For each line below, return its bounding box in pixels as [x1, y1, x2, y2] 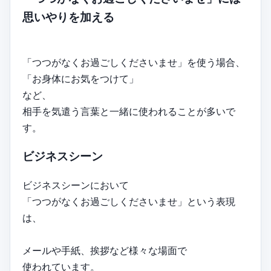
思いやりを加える [22, 10, 114, 24]
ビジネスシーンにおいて [22, 178, 129, 191]
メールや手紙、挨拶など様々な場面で [22, 244, 187, 256]
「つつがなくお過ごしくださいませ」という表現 [22, 195, 235, 207]
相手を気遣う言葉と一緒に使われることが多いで [22, 105, 235, 117]
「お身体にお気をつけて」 [22, 72, 139, 85]
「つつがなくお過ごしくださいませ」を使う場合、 [22, 56, 245, 68]
